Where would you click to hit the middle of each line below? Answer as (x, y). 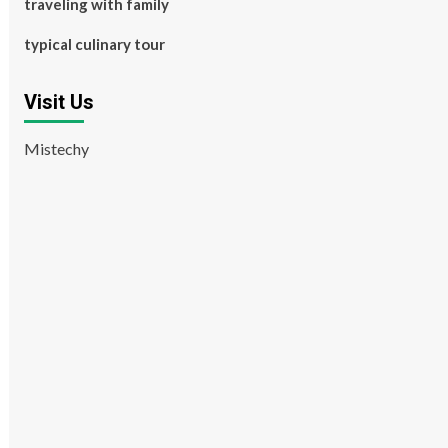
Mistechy (56, 148)
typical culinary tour (94, 44)
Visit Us (58, 102)
